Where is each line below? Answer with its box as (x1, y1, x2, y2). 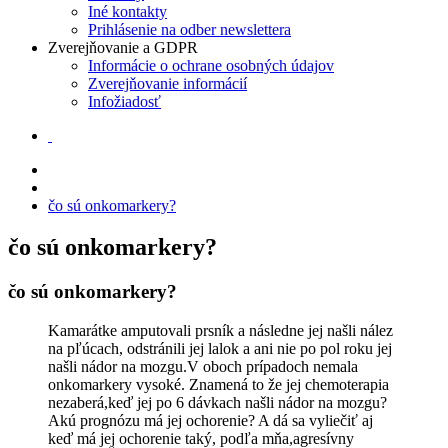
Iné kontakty (88, 2, 167, 20)
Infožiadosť (88, 92, 161, 110)
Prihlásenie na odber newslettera (88, 20, 291, 38)
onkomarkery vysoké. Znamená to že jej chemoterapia (48, 376, 389, 394)
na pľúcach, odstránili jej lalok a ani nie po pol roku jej (48, 340, 392, 358)
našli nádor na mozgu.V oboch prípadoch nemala (48, 358, 358, 376)
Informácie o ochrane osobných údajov (88, 56, 334, 74)
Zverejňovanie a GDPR (48, 38, 198, 56)
